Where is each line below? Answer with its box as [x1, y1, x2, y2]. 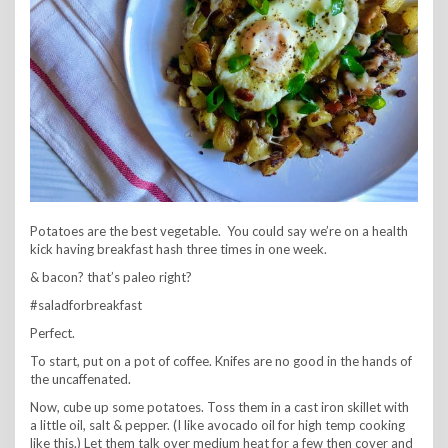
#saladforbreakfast [30, 296, 142, 313]
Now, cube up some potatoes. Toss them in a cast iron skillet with [30, 398, 409, 415]
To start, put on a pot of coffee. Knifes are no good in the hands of [30, 352, 412, 369]
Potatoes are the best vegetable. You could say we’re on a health [30, 222, 408, 239]
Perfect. [30, 324, 75, 341]
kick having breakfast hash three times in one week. [30, 240, 327, 257]
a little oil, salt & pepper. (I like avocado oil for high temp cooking [30, 416, 405, 433]
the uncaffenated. [30, 370, 131, 387]
